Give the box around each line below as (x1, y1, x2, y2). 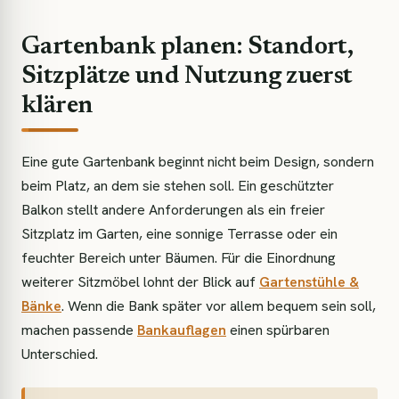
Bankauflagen (137, 321, 226, 339)
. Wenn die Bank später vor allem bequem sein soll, (61, 297, 376, 315)
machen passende (21, 321, 137, 339)
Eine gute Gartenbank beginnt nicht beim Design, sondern (21, 152, 374, 171)
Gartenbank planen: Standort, (21, 35, 353, 60)
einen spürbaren (226, 321, 330, 339)
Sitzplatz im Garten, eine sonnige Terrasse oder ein (21, 224, 338, 243)
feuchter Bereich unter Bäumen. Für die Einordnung (21, 248, 336, 267)
